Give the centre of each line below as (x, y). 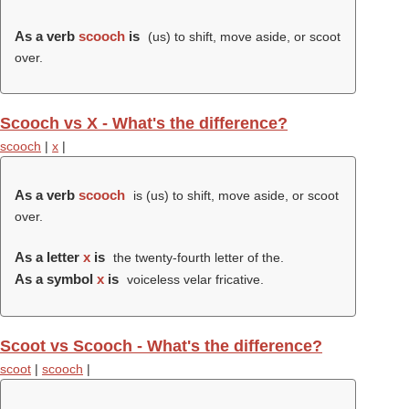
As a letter (49, 257)
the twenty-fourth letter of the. (196, 257)
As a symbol (56, 279)
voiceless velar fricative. (193, 279)
